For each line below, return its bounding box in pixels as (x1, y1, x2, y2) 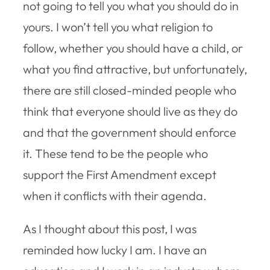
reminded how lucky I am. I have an (23, 242, 207, 257)
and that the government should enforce (23, 124, 236, 140)
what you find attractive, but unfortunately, (23, 61, 247, 77)
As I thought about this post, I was (23, 221, 196, 236)
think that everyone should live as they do (23, 103, 237, 119)
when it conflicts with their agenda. (23, 187, 207, 203)
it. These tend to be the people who (23, 145, 208, 161)
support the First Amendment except (23, 166, 216, 182)
